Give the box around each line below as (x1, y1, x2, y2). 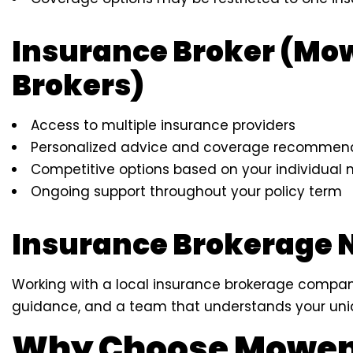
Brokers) (12, 65, 144, 106)
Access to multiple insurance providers (31, 116, 295, 136)
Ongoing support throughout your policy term (31, 182, 342, 202)
